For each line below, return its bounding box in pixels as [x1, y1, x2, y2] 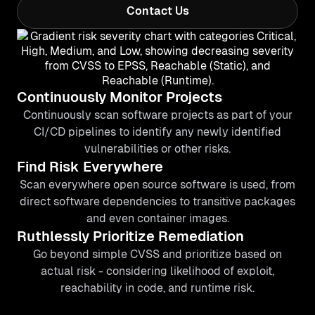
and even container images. [86, 212, 229, 225]
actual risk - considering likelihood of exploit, [41, 264, 274, 278]
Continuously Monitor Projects [17, 89, 222, 105]
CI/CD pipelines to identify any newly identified [34, 125, 281, 139]
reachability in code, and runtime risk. [60, 281, 255, 295]
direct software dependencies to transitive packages [20, 195, 295, 208]
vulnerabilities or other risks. [84, 142, 231, 155]
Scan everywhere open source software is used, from [20, 178, 295, 191]
